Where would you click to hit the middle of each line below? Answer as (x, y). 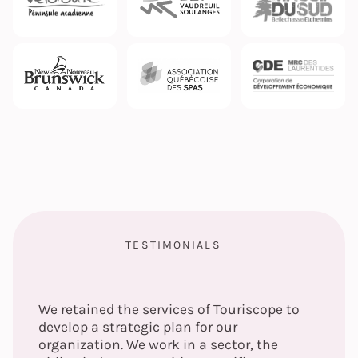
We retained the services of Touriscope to (169, 310)
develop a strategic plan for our (138, 327)
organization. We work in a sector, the (158, 345)
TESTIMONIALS (173, 245)
